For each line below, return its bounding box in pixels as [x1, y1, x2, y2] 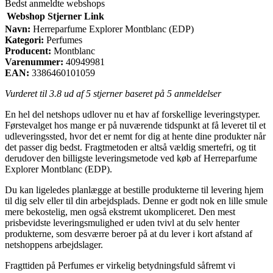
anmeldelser [172, 88, 221, 99]
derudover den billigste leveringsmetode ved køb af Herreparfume [5, 152, 257, 163]
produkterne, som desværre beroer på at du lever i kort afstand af [5, 228, 252, 239]
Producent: [5, 45, 51, 56]
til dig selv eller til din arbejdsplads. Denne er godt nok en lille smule [5, 195, 268, 206]
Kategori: [5, 34, 44, 45]
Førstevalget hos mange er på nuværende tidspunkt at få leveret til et [5, 119, 266, 130]
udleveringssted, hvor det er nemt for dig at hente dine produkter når [5, 130, 266, 141]
